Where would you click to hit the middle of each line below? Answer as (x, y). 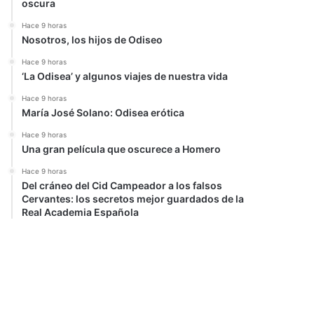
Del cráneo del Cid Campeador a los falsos (122, 185)
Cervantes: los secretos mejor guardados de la (133, 199)
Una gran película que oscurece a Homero (122, 149)
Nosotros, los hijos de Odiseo (93, 40)
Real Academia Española (81, 212)
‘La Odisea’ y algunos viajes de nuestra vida (125, 76)
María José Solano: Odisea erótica (103, 112)
